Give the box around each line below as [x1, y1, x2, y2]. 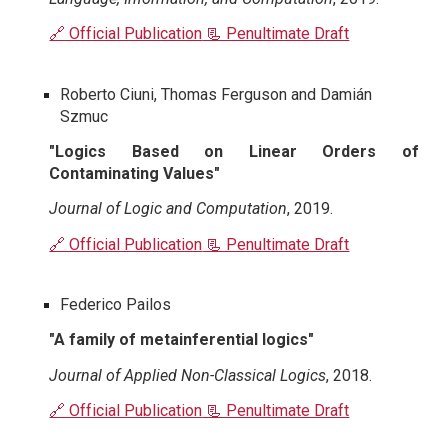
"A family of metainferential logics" [49, 330, 315, 350]
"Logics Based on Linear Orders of [49, 141, 419, 161]
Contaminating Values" [49, 163, 221, 183]
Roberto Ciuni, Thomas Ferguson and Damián [60, 84, 373, 104]
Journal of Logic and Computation [49, 199, 288, 219]
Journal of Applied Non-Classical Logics [49, 365, 327, 385]
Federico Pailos [60, 294, 172, 314]
